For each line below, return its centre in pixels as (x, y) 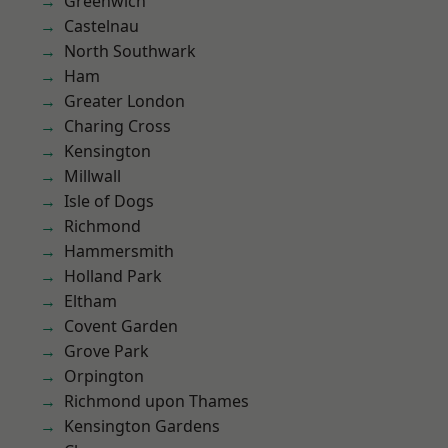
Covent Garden (121, 326)
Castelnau (101, 26)
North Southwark (130, 51)
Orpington (104, 376)
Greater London (124, 101)
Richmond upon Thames (156, 401)
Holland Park (113, 276)
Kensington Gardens (142, 426)
